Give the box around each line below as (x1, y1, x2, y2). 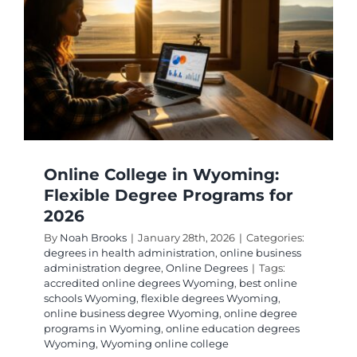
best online (238, 277, 297, 290)
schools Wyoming (43, 292, 136, 305)
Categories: (245, 231, 304, 245)
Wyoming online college (100, 337, 229, 351)
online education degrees (165, 322, 300, 335)
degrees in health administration (43, 246, 215, 260)
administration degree (43, 261, 161, 275)
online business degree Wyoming (43, 307, 219, 320)
